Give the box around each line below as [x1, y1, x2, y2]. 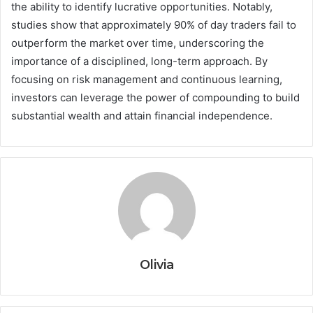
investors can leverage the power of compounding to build [11, 90, 300, 104]
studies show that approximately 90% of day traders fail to [11, 17, 296, 31]
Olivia [139, 256, 174, 272]
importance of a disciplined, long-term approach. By [11, 54, 268, 68]
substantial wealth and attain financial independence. [11, 108, 272, 122]
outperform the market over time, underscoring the [11, 36, 264, 50]
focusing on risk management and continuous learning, [11, 72, 282, 86]
